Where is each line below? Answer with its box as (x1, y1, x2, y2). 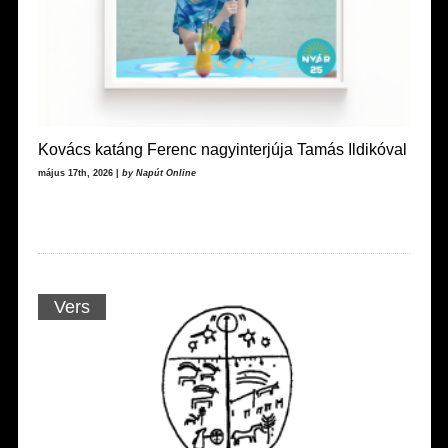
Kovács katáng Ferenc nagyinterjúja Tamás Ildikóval (37, 140, 407, 158)
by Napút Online (121, 167, 196, 178)
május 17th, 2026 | (37, 167, 122, 178)
